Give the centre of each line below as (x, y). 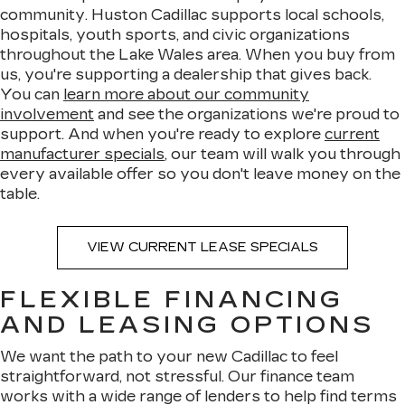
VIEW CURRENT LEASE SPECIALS (202, 247)
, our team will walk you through (283, 154)
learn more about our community (186, 94)
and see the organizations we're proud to (247, 114)
